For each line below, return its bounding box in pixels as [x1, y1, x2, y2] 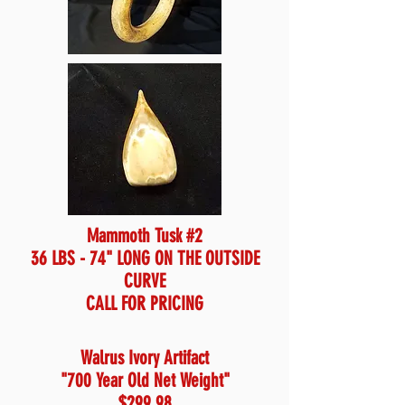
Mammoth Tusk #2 [87, 224, 202, 247]
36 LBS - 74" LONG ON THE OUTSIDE [30, 247, 259, 269]
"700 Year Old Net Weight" [60, 369, 230, 391]
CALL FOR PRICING [86, 292, 203, 315]
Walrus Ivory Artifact [80, 346, 209, 369]
